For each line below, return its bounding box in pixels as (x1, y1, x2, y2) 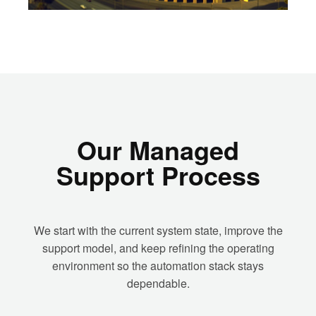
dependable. (126, 275, 190, 292)
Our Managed (77, 131, 239, 169)
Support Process (56, 157, 260, 194)
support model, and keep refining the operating (42, 240, 274, 257)
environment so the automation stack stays (52, 257, 264, 274)
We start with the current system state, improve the (33, 222, 283, 239)
